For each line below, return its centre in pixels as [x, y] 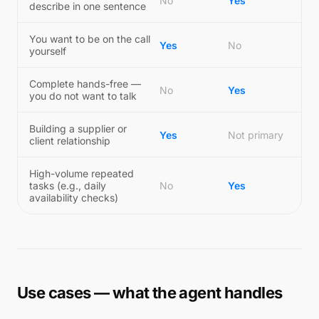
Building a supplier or [78, 129]
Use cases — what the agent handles [150, 293]
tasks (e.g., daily [68, 185]
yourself [48, 51]
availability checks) [74, 198]
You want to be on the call [90, 39]
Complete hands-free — [85, 84]
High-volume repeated [82, 173]
